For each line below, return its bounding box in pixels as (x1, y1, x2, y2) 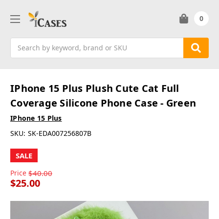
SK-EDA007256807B (27, 129, 91, 138)
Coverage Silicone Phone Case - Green (10, 96, 196, 110)
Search (10, 38, 33, 47)
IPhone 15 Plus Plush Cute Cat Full (10, 82, 179, 95)
